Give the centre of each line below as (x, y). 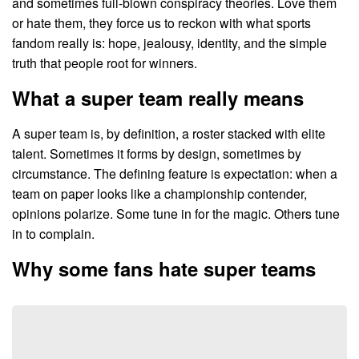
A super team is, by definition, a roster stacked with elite (169, 134)
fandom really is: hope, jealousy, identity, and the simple (169, 43)
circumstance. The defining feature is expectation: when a (175, 174)
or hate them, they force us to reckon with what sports (161, 23)
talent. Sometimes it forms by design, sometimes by (157, 154)
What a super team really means (158, 98)
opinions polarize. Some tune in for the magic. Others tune (176, 214)
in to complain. (53, 234)
